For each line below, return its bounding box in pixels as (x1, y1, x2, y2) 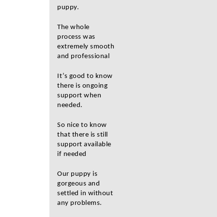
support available (57, 141, 111, 148)
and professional (57, 53, 109, 60)
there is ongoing (57, 82, 108, 90)
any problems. (57, 200, 102, 207)
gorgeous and (57, 180, 100, 187)
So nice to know (57, 122, 107, 129)
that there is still (57, 131, 108, 139)
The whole (57, 24, 90, 31)
